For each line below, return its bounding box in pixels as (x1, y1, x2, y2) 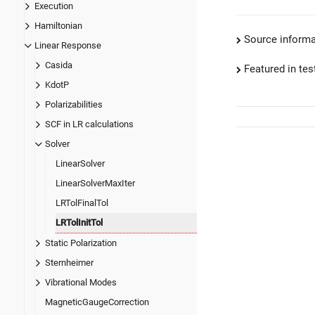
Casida (45, 60, 72, 71)
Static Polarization (45, 238, 117, 249)
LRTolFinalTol (56, 198, 108, 209)
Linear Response (34, 40, 101, 51)
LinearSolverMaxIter (56, 178, 135, 189)
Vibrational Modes (45, 277, 117, 288)
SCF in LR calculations (45, 119, 134, 130)
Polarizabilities (45, 99, 103, 110)
